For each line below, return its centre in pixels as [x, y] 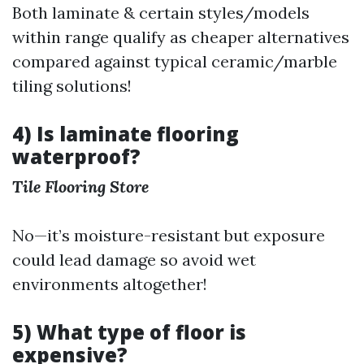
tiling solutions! [72, 86]
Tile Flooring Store [80, 186]
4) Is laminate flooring [126, 134]
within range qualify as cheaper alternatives [181, 37]
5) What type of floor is [129, 332]
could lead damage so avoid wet [134, 260]
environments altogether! [110, 284]
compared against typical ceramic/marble [175, 61]
